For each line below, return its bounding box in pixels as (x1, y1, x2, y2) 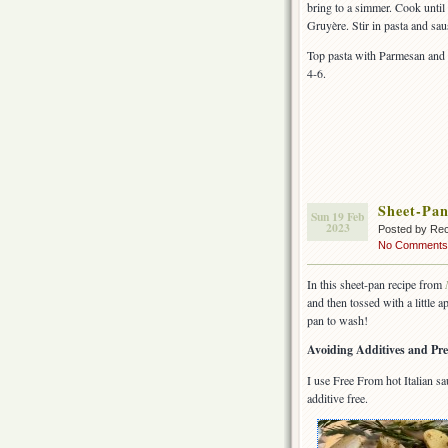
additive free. (307, 390, 368, 407)
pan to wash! (307, 312, 368, 329)
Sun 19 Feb (311, 208, 364, 226)
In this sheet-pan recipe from (307, 276, 442, 293)
